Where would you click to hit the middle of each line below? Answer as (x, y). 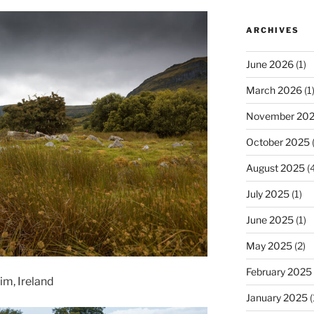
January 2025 (277, 297)
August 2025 (275, 168)
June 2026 (269, 64)
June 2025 (269, 219)
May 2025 (269, 245)
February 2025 (279, 271)
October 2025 (278, 142)
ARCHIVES (272, 30)
